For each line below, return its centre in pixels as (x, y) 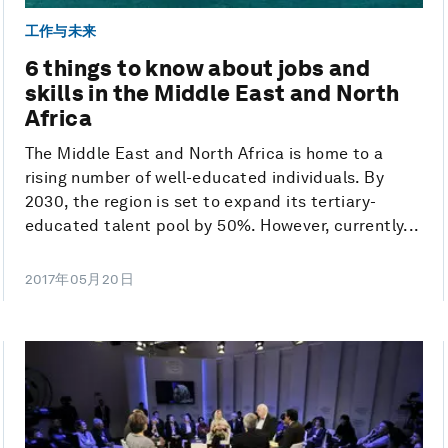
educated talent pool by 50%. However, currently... (222, 225)
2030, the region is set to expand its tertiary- (200, 201)
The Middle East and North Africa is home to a (204, 153)
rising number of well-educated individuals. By (204, 177)
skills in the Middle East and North (212, 92)
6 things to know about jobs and (197, 67)
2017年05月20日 (79, 278)
